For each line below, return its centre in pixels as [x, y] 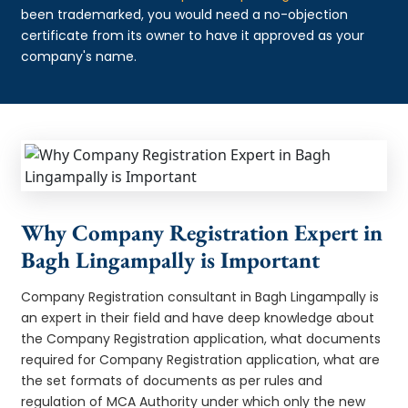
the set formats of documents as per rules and [172, 380]
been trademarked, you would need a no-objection [185, 14]
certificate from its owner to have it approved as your [193, 35]
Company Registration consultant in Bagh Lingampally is [200, 296]
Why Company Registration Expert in [202, 232]
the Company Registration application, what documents [201, 338]
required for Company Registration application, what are [201, 359]
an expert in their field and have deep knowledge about [198, 317]
